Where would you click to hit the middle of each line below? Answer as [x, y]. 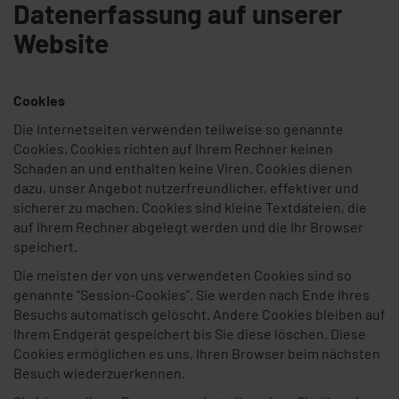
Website [61, 43]
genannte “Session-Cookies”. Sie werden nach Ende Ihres [191, 294]
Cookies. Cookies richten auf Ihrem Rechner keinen [173, 148]
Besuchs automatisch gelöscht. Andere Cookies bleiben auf [199, 314]
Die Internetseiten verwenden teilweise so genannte [179, 129]
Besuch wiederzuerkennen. [99, 373]
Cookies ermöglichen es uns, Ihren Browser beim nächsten [197, 353]
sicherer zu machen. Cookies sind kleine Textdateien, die [190, 207]
